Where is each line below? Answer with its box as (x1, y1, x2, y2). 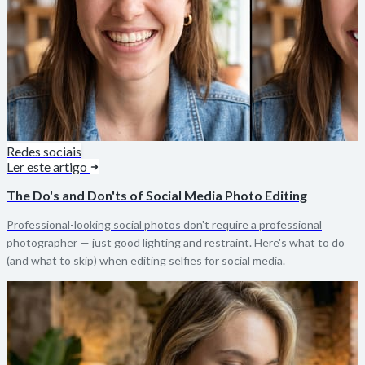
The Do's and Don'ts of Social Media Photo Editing (7, 187, 307, 203)
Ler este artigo (7, 158, 90, 174)
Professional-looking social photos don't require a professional (7, 217, 322, 231)
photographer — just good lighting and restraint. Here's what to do (7, 235, 345, 249)
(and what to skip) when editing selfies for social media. (7, 253, 285, 267)
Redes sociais (7, 143, 81, 159)
